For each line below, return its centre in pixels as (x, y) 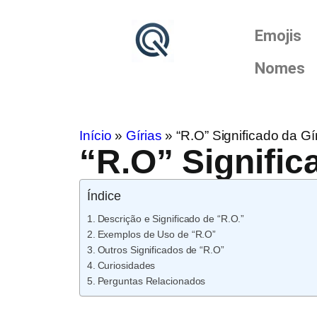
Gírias (144, 135)
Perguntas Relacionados (151, 281)
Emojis (278, 36)
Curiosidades (126, 265)
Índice (104, 196)
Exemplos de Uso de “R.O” (157, 234)
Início (96, 135)
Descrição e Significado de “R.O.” (171, 219)
